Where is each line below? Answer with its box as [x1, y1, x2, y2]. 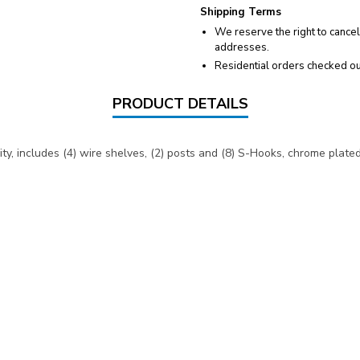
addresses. [215, 40, 269, 55]
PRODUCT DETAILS [112, 94, 248, 114]
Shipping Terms [200, 5, 281, 20]
